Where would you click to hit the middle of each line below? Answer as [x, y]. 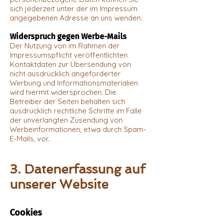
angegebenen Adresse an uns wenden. [76, 18]
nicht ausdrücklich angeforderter [65, 73]
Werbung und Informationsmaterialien [74, 83]
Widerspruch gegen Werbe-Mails [68, 36]
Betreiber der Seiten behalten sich [67, 101]
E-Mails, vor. [30, 138]
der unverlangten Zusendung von [66, 120]
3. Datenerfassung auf [77, 169]
